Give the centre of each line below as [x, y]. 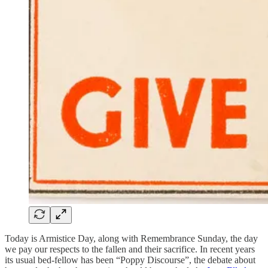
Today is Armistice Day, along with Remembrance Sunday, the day [131, 238]
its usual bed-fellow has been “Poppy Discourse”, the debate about [130, 260]
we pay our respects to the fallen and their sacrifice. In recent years [130, 249]
